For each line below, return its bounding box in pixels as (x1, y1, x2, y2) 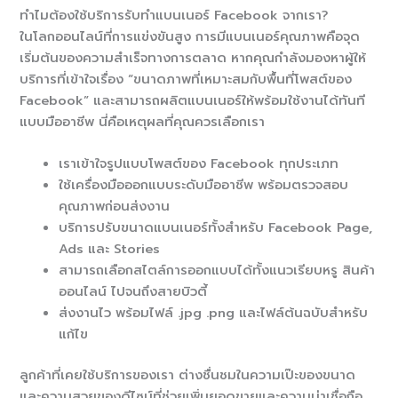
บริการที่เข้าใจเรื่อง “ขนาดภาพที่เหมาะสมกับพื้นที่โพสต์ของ (20, 68, 353, 89)
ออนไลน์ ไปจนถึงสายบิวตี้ (59, 282, 208, 302)
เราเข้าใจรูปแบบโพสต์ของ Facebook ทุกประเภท (59, 154, 339, 174)
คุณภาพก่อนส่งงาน (59, 196, 171, 217)
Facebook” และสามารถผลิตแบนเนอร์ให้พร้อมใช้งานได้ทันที (20, 90, 366, 110)
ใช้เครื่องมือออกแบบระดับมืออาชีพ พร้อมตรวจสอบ (59, 175, 349, 195)
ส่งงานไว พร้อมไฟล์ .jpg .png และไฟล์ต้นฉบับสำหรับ (59, 303, 369, 323)
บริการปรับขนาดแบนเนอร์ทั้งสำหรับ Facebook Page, (59, 218, 373, 238)
